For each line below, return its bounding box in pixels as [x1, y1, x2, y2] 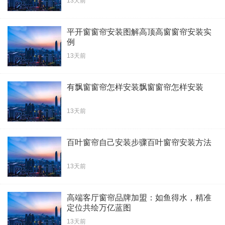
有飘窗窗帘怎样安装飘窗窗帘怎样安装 [67, 82, 203, 91]
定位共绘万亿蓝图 [67, 203, 131, 212]
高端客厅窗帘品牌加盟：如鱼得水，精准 [67, 193, 211, 202]
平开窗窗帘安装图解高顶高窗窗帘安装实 [67, 27, 211, 36]
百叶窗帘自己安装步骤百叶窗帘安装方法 [67, 138, 211, 147]
